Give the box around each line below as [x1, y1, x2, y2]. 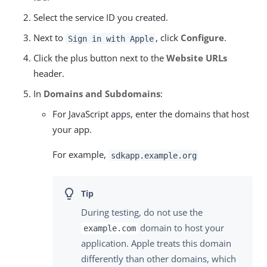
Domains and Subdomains [44, 88, 160, 100]
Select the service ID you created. [33, 11, 168, 24]
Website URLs [166, 52, 227, 64]
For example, [52, 148, 108, 161]
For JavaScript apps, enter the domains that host [52, 108, 249, 120]
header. [33, 67, 64, 80]
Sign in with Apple [67, 33, 154, 44]
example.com [83, 223, 136, 233]
